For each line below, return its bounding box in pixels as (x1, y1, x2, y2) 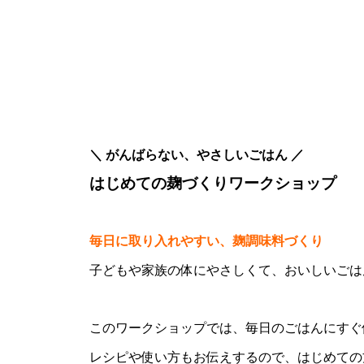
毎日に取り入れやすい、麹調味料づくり (89, 233, 323, 248)
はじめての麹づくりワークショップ (89, 174, 336, 192)
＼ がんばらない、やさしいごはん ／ (89, 147, 304, 162)
